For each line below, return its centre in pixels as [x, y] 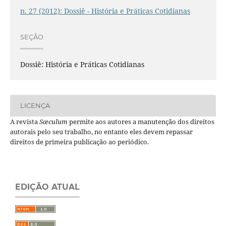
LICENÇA [35, 106]
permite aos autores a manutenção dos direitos [141, 121]
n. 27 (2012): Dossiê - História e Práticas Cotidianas [105, 11]
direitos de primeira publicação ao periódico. [79, 142]
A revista [24, 121]
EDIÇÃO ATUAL [47, 187]
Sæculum [53, 121]
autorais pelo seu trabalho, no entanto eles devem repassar [101, 131]
